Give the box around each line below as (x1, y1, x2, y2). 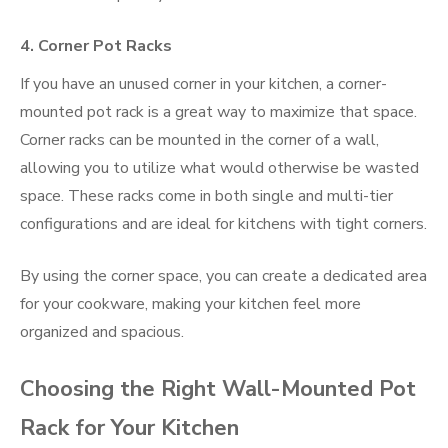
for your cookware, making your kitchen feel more (20, 292, 361, 315)
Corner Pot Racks (38, 34, 172, 57)
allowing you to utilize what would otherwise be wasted (20, 156, 419, 179)
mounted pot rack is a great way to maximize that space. (20, 100, 417, 123)
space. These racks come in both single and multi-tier (20, 184, 393, 207)
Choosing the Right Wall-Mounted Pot (20, 373, 416, 404)
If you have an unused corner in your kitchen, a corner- (20, 72, 387, 95)
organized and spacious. (20, 320, 184, 343)
